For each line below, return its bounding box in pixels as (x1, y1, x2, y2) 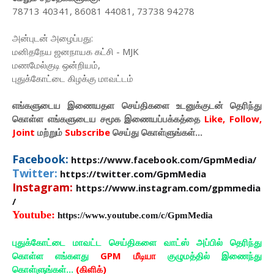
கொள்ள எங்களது (12, 250, 101, 262)
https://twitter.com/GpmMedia (60, 168, 206, 180)
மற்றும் (37, 126, 62, 139)
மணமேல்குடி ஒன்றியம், (12, 59, 100, 72)
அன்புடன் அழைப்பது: (12, 32, 93, 45)
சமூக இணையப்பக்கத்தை (95, 113, 205, 125)
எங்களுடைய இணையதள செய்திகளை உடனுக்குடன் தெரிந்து (12, 99, 262, 112)
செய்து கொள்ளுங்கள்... (110, 126, 202, 139)
